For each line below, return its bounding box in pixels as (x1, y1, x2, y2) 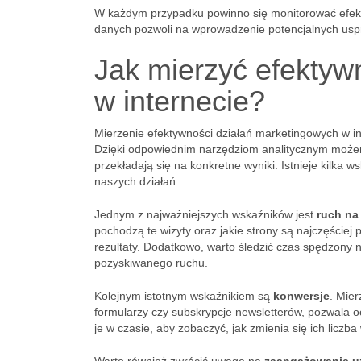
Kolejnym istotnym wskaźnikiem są (94, 289, 273, 302)
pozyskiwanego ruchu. (94, 256, 208, 269)
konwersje (273, 289, 330, 302)
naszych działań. (94, 175, 179, 188)
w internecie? (94, 85, 265, 118)
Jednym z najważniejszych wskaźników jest (94, 208, 317, 221)
